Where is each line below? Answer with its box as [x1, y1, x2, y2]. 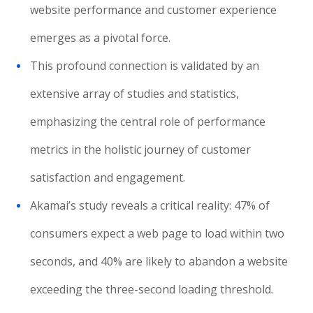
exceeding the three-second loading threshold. [30, 282, 274, 297]
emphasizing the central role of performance [30, 114, 266, 129]
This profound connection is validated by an [30, 58, 260, 73]
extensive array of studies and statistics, [30, 86, 240, 101]
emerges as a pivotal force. [30, 30, 171, 45]
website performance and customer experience [30, 2, 277, 17]
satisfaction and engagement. [30, 170, 186, 185]
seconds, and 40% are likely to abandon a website [30, 254, 289, 269]
